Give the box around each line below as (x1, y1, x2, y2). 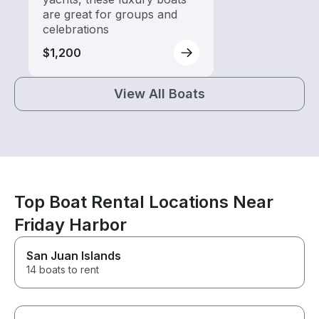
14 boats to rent (26, 263, 99, 276)
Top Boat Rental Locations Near (14, 192, 273, 213)
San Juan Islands (26, 249, 121, 263)
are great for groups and (43, 7, 177, 22)
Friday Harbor (14, 214, 127, 236)
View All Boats (114, 86, 205, 102)
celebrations (43, 22, 109, 37)
